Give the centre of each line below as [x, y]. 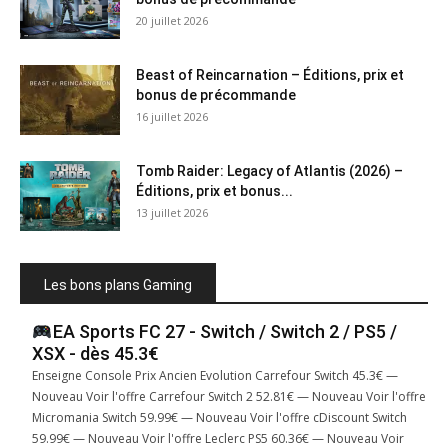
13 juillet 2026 [172, 212]
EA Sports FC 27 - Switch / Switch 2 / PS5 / [224, 331]
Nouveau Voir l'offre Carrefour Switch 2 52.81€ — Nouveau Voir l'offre [229, 396]
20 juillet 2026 [172, 20]
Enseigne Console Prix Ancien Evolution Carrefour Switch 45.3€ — [215, 375]
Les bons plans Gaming [118, 284]
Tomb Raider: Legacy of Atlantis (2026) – [269, 170]
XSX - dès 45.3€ [95, 353]
